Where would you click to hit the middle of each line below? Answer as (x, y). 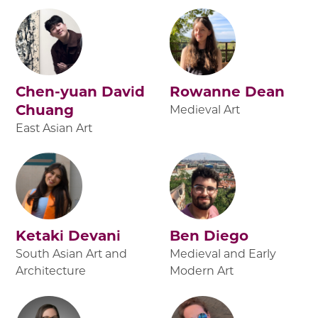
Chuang (45, 110)
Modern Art (202, 271)
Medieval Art (205, 109)
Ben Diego (209, 236)
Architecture (51, 271)
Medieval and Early (223, 254)
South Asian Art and (72, 254)
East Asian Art (54, 128)
